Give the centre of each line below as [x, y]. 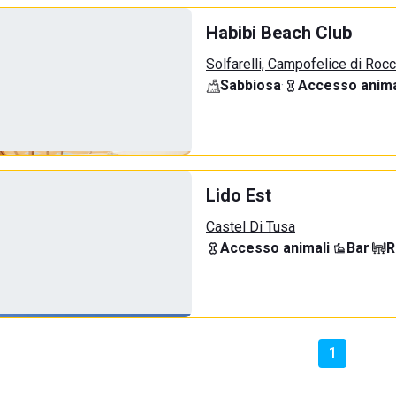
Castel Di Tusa [251, 227]
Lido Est [239, 195]
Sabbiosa [251, 85]
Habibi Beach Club [279, 33]
